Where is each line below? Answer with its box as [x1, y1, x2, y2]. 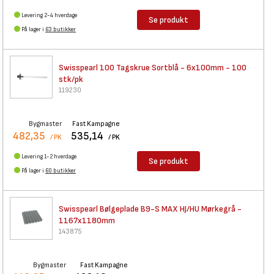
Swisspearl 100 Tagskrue [59, 62, 150, 73]
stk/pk [59, 74, 83, 84]
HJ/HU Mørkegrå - [180, 204, 242, 214]
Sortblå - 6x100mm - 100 [152, 62, 246, 73]
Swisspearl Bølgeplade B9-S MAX [59, 204, 178, 214]
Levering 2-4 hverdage [21, 12, 77, 19]
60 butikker [45, 167, 76, 174]
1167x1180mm [59, 215, 115, 226]
